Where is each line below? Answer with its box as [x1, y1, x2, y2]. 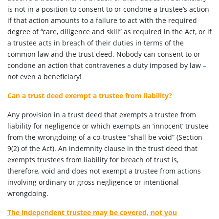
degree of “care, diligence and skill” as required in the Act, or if [7, 27, 212, 36]
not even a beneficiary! [7, 72, 82, 81]
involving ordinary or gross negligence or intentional [7, 177, 179, 187]
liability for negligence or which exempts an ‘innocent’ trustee [7, 121, 209, 131]
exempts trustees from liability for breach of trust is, [7, 155, 178, 164]
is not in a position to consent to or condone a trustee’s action [7, 4, 209, 14]
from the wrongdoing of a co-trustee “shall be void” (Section [7, 132, 202, 142]
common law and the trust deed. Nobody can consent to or [7, 49, 200, 59]
